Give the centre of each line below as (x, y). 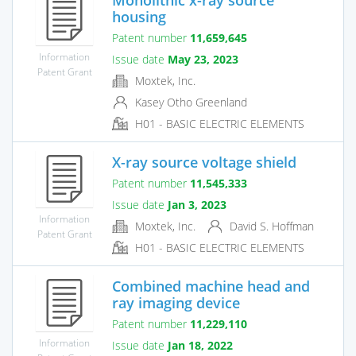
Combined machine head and (211, 286)
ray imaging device (176, 302)
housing (139, 16)
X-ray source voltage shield (204, 162)
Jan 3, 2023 (197, 204)
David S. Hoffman (270, 226)
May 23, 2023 (203, 59)
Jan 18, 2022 (200, 345)
